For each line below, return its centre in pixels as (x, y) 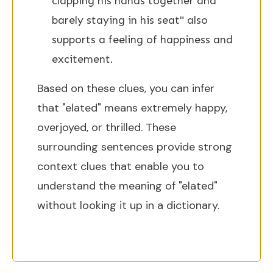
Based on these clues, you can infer (126, 88)
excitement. (83, 59)
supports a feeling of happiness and (142, 40)
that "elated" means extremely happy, (132, 108)
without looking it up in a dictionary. (128, 205)
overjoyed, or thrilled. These (107, 127)
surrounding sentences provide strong (135, 147)
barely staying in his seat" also (130, 20)
